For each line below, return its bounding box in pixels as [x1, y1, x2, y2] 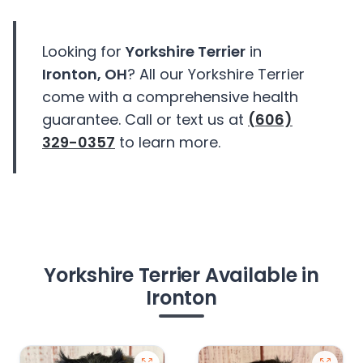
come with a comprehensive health [42, 87, 298, 108]
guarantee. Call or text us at [42, 109, 248, 130]
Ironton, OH [42, 64, 127, 85]
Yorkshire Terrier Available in [44, 262, 319, 289]
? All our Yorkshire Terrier [127, 64, 305, 85]
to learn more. [115, 132, 220, 153]
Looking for [42, 41, 126, 62]
